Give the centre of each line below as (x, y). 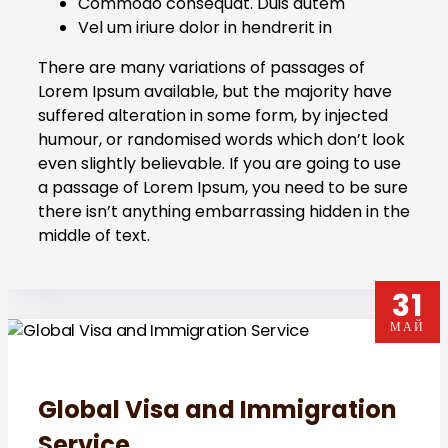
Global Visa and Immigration (217, 410)
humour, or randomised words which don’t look (221, 140)
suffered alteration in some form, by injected (213, 116)
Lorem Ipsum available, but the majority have (215, 92)
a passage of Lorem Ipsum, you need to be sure (223, 188)
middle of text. (94, 236)
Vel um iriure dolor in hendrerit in (205, 28)
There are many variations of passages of (201, 68)
